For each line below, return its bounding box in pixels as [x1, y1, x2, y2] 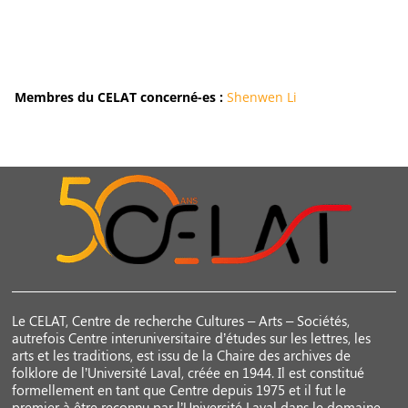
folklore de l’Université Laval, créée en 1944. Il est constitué [12, 363, 365, 382]
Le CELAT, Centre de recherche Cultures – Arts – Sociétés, [12, 311, 351, 331]
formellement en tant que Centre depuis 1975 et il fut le [12, 381, 347, 400]
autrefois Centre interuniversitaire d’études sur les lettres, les [12, 329, 372, 348]
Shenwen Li [226, 88, 297, 107]
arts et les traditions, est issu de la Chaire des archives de [12, 346, 352, 365]
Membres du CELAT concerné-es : [14, 88, 227, 107]
